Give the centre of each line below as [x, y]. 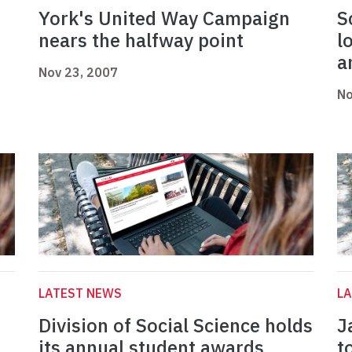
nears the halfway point [141, 40]
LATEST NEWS [80, 293]
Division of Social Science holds [176, 326]
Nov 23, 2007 [78, 73]
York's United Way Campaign [164, 18]
